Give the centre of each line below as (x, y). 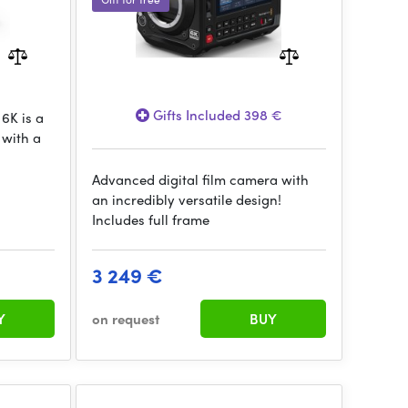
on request (125, 319)
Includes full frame (150, 219)
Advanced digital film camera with (200, 179)
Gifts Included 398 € (215, 115)
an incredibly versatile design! (186, 199)
